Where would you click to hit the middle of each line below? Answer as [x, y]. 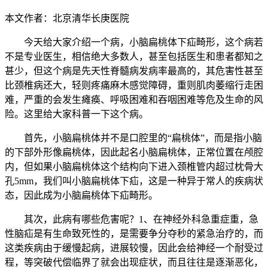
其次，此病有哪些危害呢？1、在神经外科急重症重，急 [141, 219]
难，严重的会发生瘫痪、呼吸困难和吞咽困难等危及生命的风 [134, 99]
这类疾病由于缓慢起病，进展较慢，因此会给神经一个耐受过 [134, 248]
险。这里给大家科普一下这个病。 [77, 114]
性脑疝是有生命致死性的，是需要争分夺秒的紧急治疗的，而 [134, 233]
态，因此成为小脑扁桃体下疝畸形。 [81, 195]
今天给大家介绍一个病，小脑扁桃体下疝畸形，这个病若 [144, 42]
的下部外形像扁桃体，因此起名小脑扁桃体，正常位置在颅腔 [134, 152]
